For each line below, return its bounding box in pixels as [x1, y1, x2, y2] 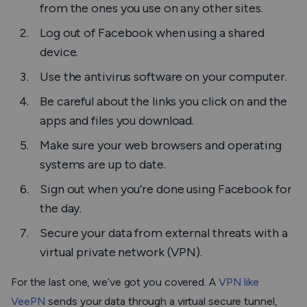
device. [40, 45, 79, 60]
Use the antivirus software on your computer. [40, 69, 290, 85]
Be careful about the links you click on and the [40, 94, 288, 110]
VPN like [218, 275, 259, 289]
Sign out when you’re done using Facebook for [40, 182, 292, 197]
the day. [40, 201, 82, 217]
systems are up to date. [40, 157, 166, 173]
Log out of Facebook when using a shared [40, 25, 265, 41]
